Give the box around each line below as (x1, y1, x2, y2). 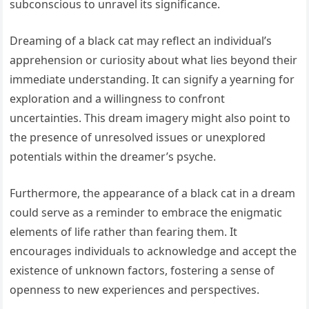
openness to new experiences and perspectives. (10, 282, 260, 298)
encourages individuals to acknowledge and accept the (10, 243, 297, 259)
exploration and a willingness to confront (10, 91, 226, 107)
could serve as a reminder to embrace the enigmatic (10, 205, 283, 221)
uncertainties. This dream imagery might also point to (10, 110, 291, 126)
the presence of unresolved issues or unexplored (10, 130, 266, 146)
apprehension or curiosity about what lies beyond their (10, 52, 298, 68)
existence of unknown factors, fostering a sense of (10, 263, 275, 279)
